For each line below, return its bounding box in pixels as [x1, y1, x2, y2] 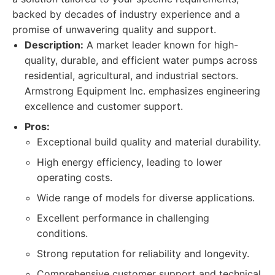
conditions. [37, 227, 88, 239]
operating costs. [37, 171, 112, 184]
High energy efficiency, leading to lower [37, 156, 222, 168]
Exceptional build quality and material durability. [37, 136, 261, 148]
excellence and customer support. [25, 100, 183, 112]
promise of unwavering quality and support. [12, 23, 216, 36]
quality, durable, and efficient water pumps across [25, 54, 257, 66]
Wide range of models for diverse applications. [37, 192, 255, 204]
